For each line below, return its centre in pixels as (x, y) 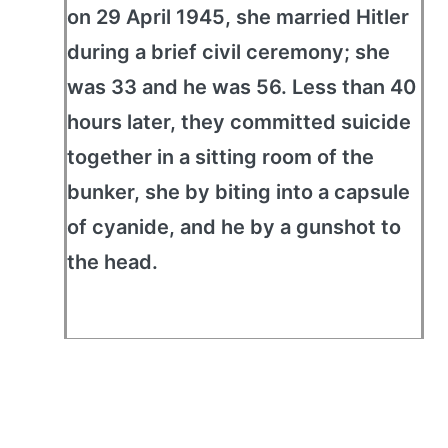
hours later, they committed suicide (239, 122)
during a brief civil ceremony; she (228, 52)
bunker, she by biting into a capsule (238, 192)
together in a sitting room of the (220, 157)
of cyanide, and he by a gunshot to (234, 227)
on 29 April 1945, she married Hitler (238, 17)
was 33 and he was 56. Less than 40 (241, 87)
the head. (112, 262)
